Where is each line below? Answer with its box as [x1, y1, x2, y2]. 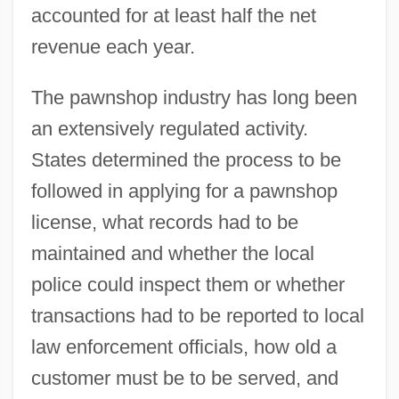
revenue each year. [30, 35, 195, 58]
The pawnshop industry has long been [30, 85, 357, 109]
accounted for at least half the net [30, 4, 316, 27]
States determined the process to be [30, 148, 341, 171]
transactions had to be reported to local [30, 304, 364, 327]
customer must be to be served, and [30, 366, 338, 389]
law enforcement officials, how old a [30, 335, 337, 358]
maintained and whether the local [30, 241, 314, 265]
